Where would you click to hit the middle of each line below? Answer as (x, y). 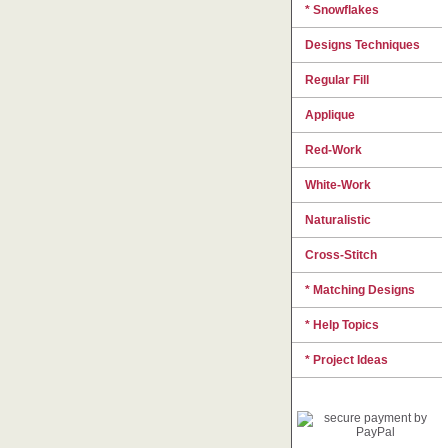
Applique (330, 115)
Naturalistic (338, 220)
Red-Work (333, 150)
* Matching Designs (360, 290)
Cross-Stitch (341, 255)
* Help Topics (342, 325)
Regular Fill (337, 80)
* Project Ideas (346, 360)
